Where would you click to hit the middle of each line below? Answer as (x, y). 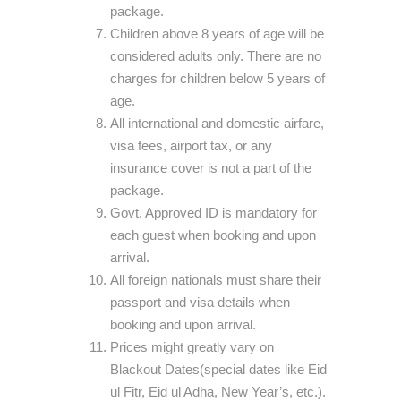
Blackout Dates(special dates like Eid (218, 369)
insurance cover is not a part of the (211, 168)
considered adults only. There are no (216, 56)
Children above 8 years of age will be (217, 34)
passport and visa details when (200, 302)
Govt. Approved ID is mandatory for (213, 213)
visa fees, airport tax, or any (191, 145)
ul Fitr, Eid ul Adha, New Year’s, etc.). (218, 392)
